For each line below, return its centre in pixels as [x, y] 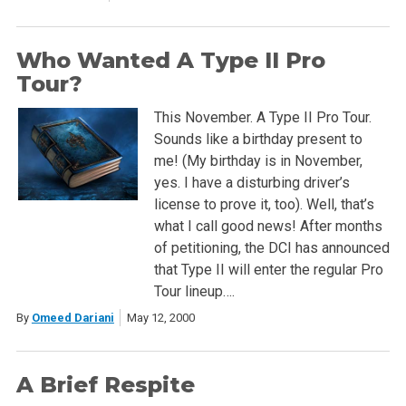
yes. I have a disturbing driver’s [251, 182]
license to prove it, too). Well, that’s [264, 204]
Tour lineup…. [194, 291]
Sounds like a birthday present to [258, 139]
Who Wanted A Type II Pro [170, 60]
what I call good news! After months [268, 226]
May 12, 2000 [160, 317]
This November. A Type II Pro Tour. [262, 117]
